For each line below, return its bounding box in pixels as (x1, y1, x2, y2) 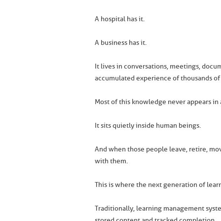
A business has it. (95, 38, 147, 47)
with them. (95, 157, 128, 165)
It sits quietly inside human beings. (95, 121, 201, 130)
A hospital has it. (95, 15, 145, 23)
